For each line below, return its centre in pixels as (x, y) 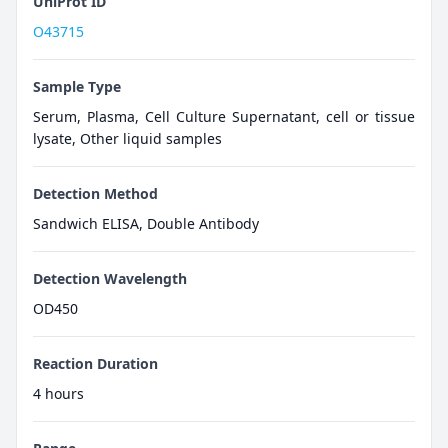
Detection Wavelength (110, 278)
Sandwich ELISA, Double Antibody (146, 223)
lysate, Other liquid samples (127, 138)
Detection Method (95, 193)
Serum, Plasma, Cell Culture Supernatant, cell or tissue (224, 116)
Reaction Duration (95, 363)
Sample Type (77, 86)
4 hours (58, 393)
